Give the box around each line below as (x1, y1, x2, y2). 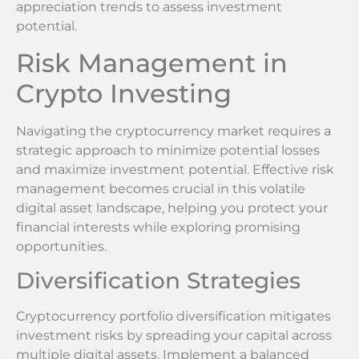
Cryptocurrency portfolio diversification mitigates (16, 309, 331, 325)
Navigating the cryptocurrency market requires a (16, 123, 331, 139)
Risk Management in (16, 46, 288, 79)
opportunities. (16, 238, 107, 254)
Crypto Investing (16, 77, 232, 109)
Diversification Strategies (16, 267, 301, 295)
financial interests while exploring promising (16, 219, 301, 235)
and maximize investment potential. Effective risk (16, 161, 334, 177)
